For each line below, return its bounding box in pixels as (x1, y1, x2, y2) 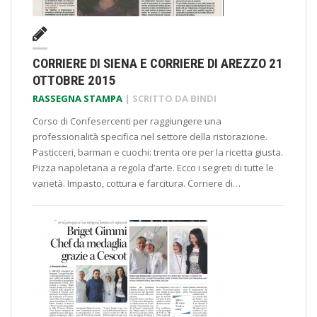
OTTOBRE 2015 (33, 72, 116, 88)
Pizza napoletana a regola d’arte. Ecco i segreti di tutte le (33, 161, 274, 174)
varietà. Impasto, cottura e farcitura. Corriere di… (33, 177, 241, 190)
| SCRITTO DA (122, 92, 190, 105)
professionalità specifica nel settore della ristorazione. (33, 130, 267, 143)
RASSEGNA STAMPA (33, 92, 122, 105)
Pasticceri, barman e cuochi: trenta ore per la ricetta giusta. (33, 146, 283, 158)
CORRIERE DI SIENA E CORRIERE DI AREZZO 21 (33, 55, 283, 71)
